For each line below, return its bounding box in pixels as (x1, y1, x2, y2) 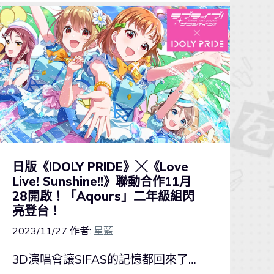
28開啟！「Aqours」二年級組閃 (12, 188, 194, 204)
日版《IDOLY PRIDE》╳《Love (12, 158, 188, 174)
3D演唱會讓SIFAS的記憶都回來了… (12, 251, 196, 267)
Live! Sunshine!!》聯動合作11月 (12, 173, 191, 189)
